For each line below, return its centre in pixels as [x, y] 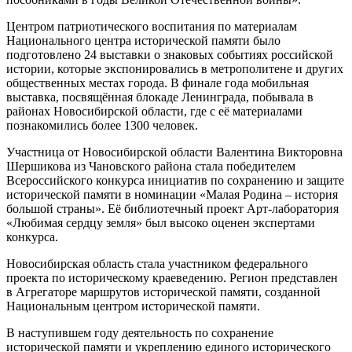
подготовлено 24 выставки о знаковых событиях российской [170, 54]
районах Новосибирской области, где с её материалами [154, 111]
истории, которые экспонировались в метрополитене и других [175, 68]
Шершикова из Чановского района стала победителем [151, 166]
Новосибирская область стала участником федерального [157, 263]
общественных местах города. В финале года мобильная [158, 82]
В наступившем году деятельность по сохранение [140, 332]
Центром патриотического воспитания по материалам [152, 26]
